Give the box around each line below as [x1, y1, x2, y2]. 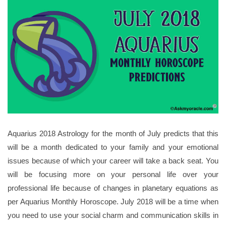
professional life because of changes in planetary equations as [8, 183, 218, 192]
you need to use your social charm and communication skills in [8, 210, 218, 219]
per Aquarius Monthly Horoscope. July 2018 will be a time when [8, 197, 218, 206]
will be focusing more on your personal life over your [8, 169, 218, 179]
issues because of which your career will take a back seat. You [8, 156, 218, 165]
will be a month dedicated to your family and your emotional [8, 142, 218, 151]
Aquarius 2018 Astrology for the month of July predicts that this [8, 129, 218, 138]
